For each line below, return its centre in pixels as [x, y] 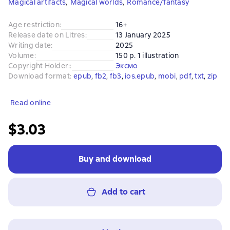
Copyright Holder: [39, 66]
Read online [31, 103]
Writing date [30, 45]
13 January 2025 [143, 35]
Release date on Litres [47, 35]
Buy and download [115, 159]
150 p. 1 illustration [147, 55]
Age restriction [34, 25]
